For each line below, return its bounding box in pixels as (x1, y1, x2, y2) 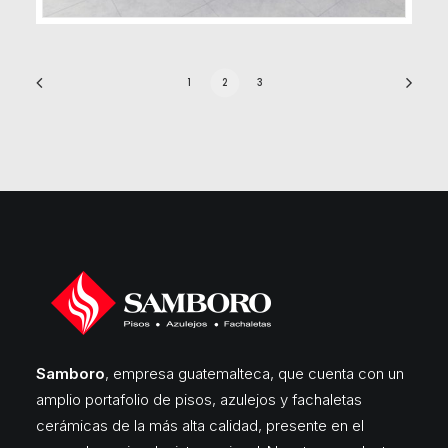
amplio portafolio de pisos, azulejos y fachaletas (36, 390, 362, 409)
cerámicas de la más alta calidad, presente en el (36, 416, 364, 435)
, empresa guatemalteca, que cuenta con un (105, 364, 404, 383)
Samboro (36, 364, 105, 383)
